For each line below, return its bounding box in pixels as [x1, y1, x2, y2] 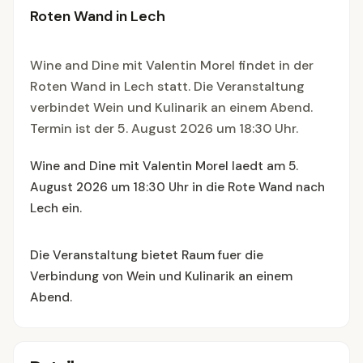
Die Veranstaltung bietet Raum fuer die [30, 246, 263, 263]
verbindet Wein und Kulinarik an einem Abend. [30, 99, 313, 116]
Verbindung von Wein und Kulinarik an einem [30, 267, 293, 284]
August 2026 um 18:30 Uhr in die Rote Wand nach [30, 179, 325, 195]
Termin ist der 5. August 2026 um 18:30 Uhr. [30, 120, 298, 137]
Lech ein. [30, 200, 82, 216]
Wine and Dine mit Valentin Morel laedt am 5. [30, 158, 298, 174]
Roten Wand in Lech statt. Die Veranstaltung [30, 78, 305, 95]
